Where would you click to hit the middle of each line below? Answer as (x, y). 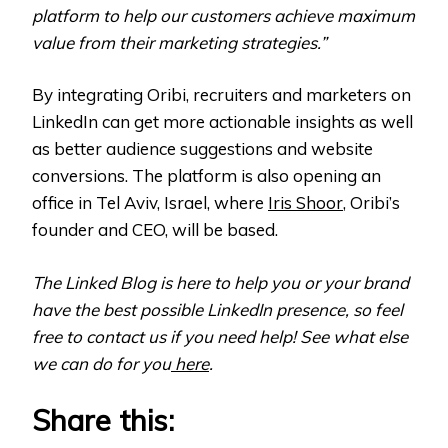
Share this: (103, 420)
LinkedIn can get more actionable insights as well (222, 122)
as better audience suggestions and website (202, 149)
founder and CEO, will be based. (155, 230)
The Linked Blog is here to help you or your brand (220, 282)
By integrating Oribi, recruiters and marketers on (221, 95)
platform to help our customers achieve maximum (223, 15)
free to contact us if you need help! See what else (220, 336)
